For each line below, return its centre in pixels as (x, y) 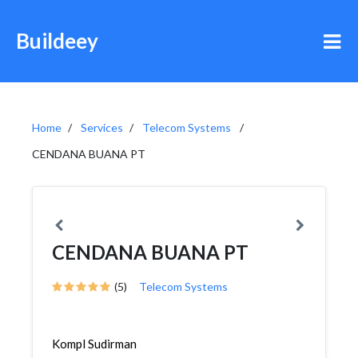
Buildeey (57, 41)
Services (102, 127)
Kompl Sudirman (94, 344)
